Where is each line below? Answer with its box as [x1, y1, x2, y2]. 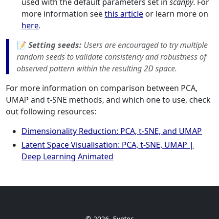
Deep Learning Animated [22, 151, 113, 162]
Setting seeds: [28, 40, 82, 50]
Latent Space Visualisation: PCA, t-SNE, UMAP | [22, 139, 194, 150]
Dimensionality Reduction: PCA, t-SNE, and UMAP [22, 126, 202, 136]
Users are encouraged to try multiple [84, 40, 208, 50]
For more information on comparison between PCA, [6, 83, 197, 93]
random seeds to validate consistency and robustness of [17, 51, 206, 62]
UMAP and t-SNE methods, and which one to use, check [6, 94, 211, 105]
